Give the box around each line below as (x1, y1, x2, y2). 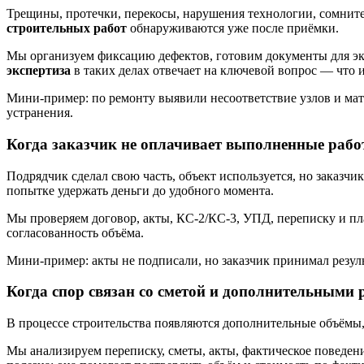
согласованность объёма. (6, 225, 144, 240)
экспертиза (6, 63, 71, 78)
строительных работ (6, 21, 127, 36)
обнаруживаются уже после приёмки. (127, 21, 339, 36)
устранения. (6, 106, 73, 120)
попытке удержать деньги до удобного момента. (6, 183, 274, 197)
